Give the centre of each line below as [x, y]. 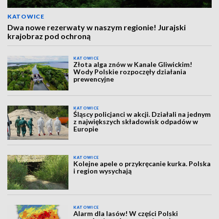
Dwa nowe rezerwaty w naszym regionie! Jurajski [97, 27]
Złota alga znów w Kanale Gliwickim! [133, 65]
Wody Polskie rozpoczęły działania [130, 72]
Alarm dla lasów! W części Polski [126, 213]
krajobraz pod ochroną [49, 36]
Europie [86, 129]
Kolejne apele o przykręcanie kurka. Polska [142, 164]
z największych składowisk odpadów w [136, 121]
